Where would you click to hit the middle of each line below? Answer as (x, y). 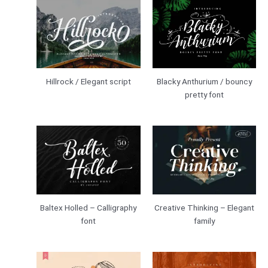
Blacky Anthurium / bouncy (204, 81)
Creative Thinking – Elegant (204, 208)
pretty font (204, 94)
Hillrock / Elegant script (88, 81)
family (204, 221)
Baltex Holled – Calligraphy (89, 208)
